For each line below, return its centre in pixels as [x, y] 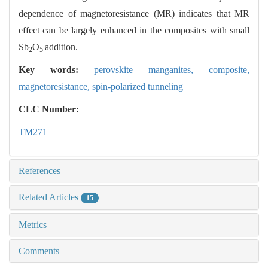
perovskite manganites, [151, 69]
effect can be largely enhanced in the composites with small [134, 30]
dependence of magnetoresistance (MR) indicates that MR [134, 13]
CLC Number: [50, 109]
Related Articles [50, 197]
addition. [61, 47]
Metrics [33, 225]
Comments [39, 251]
